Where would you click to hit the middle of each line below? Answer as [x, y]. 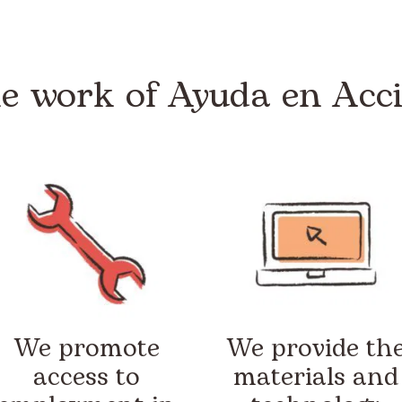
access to [86, 378]
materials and [316, 378]
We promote [86, 349]
